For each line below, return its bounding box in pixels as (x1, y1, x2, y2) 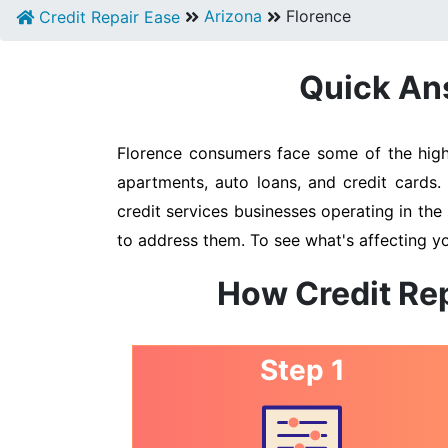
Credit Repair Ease (34, 7, 180, 27)
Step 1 (259, 353, 345, 387)
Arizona (204, 6, 262, 26)
